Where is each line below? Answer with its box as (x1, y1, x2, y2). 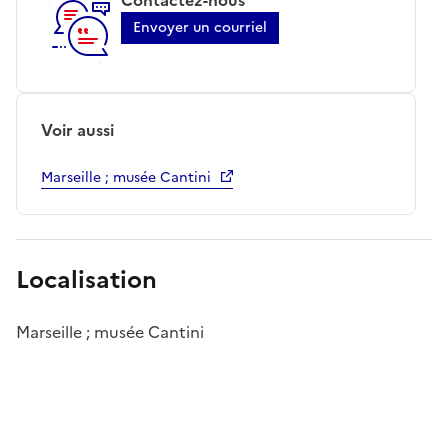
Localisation (16, 261, 157, 298)
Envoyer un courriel (133, 16, 267, 38)
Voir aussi (41, 117, 114, 142)
